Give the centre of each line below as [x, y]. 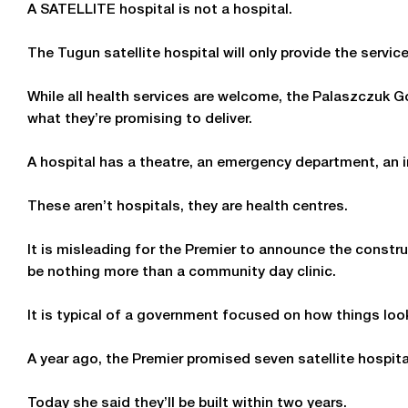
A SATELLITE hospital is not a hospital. [160, 10]
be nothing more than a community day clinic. [182, 273]
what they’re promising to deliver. [142, 120]
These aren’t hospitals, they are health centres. [188, 207]
